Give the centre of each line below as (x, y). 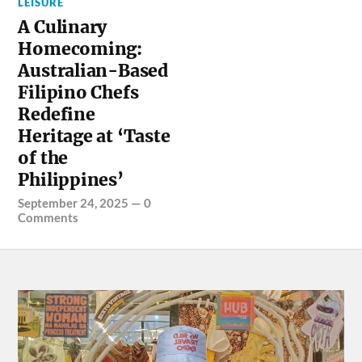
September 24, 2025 (74, 202)
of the (43, 158)
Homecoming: (80, 48)
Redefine (57, 114)
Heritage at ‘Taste (94, 136)
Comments (48, 217)
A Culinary (63, 27)
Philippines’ (71, 179)
